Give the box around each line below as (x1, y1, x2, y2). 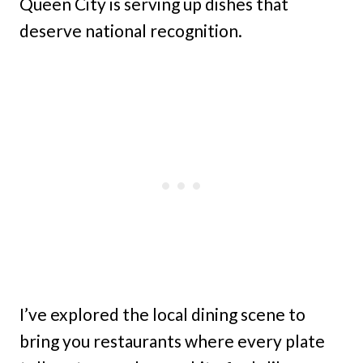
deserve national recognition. (19, 20, 242, 41)
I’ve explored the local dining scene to (19, 304, 305, 324)
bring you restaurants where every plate (19, 331, 325, 351)
